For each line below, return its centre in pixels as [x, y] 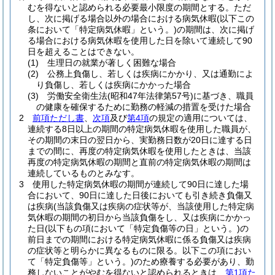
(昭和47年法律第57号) [150, 96]
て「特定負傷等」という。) [81, 261]
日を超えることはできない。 [83, 52]
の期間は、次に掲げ [215, 29]
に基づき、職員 [223, 96]
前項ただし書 [58, 118]
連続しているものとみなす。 [83, 173]
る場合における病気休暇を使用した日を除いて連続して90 [140, 41]
